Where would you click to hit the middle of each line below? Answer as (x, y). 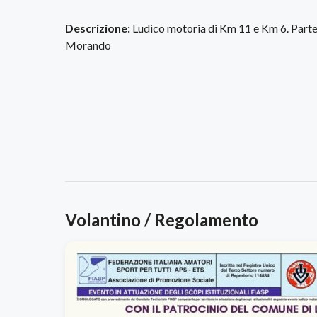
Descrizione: (98, 28)
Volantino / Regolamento (162, 220)
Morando (88, 45)
